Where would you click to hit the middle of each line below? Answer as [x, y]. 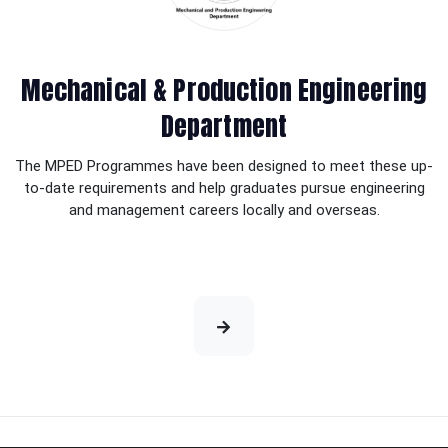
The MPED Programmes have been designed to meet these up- [224, 165]
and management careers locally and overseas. [224, 209]
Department [224, 126]
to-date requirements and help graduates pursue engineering [224, 187]
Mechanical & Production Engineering [224, 90]
